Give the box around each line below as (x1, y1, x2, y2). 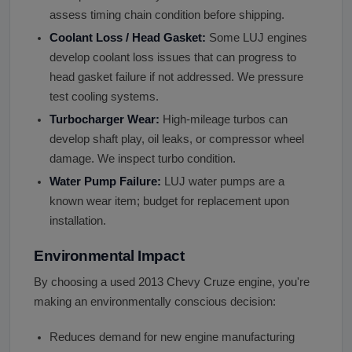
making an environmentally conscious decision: (34, 295, 276, 309)
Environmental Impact (34, 247, 185, 265)
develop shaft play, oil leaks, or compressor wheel (49, 133, 304, 146)
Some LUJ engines (206, 31, 307, 45)
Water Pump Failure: (49, 175, 161, 189)
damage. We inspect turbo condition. (49, 152, 236, 166)
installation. (49, 214, 106, 228)
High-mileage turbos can (159, 113, 288, 126)
